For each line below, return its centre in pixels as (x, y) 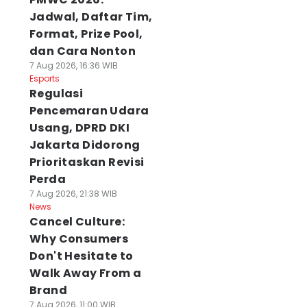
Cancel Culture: (77, 222)
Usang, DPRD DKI (79, 128)
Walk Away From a (85, 273)
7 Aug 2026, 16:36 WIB (73, 65)
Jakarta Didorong (85, 145)
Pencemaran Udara (89, 111)
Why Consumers (79, 239)
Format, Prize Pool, (86, 34)
